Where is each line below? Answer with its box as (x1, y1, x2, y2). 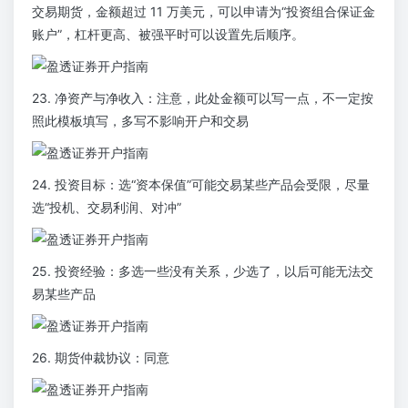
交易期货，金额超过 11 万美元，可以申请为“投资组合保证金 (32, 4, 375, 20)
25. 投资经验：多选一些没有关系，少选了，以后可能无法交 (32, 263, 373, 280)
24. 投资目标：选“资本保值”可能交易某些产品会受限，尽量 (32, 177, 370, 193)
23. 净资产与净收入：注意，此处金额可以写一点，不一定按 (32, 90, 373, 107)
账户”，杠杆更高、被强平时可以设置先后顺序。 (32, 26, 304, 43)
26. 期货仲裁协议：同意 (32, 350, 169, 366)
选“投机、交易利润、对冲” (32, 199, 181, 216)
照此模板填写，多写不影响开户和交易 (32, 113, 249, 129)
